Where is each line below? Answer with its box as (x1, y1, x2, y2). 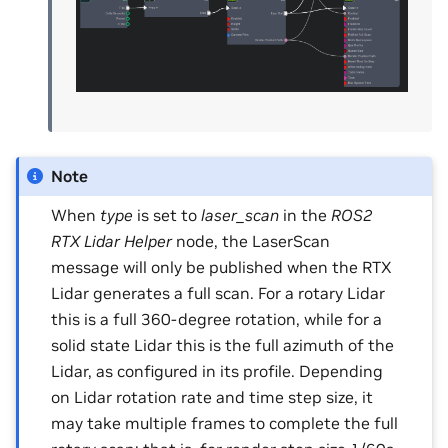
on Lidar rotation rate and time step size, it (51, 387, 374, 408)
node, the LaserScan (172, 231, 331, 252)
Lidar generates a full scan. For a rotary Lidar (51, 283, 386, 304)
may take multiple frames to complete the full (51, 413, 399, 434)
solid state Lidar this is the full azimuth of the (51, 335, 395, 356)
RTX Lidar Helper (51, 231, 173, 252)
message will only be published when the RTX (51, 257, 393, 278)
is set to (133, 205, 202, 226)
